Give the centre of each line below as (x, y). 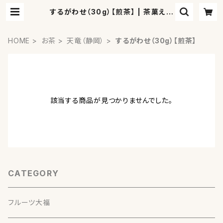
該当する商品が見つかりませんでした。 (111, 100)
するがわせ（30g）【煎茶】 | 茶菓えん (111, 12)
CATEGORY (34, 173)
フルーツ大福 (29, 202)
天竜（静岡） (86, 41)
